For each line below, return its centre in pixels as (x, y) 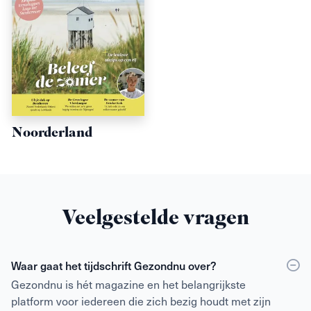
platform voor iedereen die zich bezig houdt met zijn (141, 301)
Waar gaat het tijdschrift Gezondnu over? (114, 266)
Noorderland (52, 134)
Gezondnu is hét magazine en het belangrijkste (128, 284)
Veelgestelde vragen (155, 220)
